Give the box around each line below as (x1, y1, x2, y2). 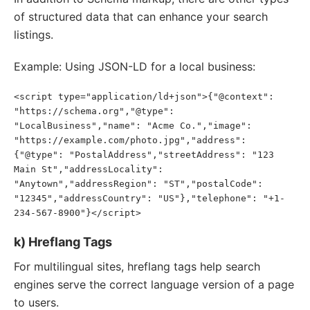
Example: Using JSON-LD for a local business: (14, 60, 255, 73)
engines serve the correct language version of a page (14, 277, 294, 291)
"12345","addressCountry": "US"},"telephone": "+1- (14, 193, 285, 203)
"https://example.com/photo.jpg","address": (14, 135, 246, 145)
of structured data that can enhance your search (14, 10, 268, 24)
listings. (14, 28, 53, 42)
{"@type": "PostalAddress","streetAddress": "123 (14, 149, 274, 160)
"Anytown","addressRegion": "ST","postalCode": (14, 179, 263, 189)
